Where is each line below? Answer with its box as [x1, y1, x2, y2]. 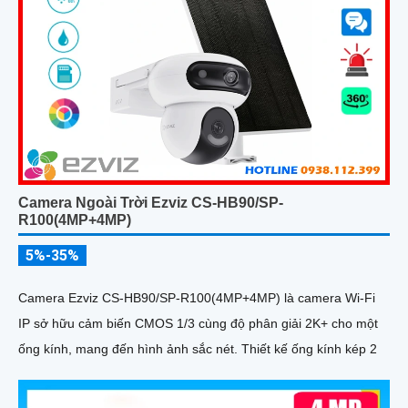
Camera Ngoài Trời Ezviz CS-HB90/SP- [18, 195, 283, 211]
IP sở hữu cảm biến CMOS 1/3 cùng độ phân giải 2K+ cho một [18, 316, 378, 331]
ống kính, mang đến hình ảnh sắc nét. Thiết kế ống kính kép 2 [241, 342, 377, 357]
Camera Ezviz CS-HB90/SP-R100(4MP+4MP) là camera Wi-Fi [18, 291, 375, 306]
